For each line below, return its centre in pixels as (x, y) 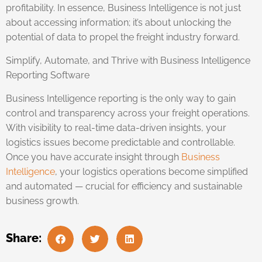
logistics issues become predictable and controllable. (120, 142)
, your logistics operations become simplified (151, 171)
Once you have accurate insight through (94, 157)
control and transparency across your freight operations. (128, 113)
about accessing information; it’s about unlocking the (118, 22)
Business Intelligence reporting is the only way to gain (121, 98)
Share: (24, 238)
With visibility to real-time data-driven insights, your (116, 127)
